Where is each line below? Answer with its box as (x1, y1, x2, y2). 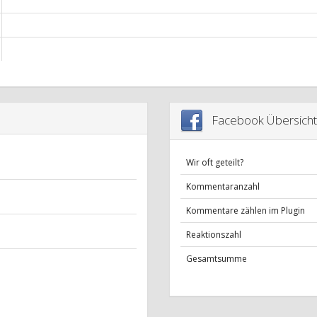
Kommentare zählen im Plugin (186, 204, 305, 217)
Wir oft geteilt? (186, 156, 243, 169)
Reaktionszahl (186, 229, 241, 241)
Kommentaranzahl (186, 180, 260, 193)
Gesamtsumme (186, 253, 247, 265)
